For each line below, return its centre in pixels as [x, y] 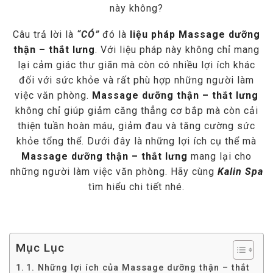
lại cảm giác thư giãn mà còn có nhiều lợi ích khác [136, 65]
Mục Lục [40, 247]
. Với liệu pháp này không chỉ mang [177, 50]
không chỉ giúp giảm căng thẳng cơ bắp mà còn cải [136, 111]
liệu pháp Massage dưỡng [195, 35]
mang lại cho [220, 157]
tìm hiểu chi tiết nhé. [136, 187]
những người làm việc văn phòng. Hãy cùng [114, 172]
